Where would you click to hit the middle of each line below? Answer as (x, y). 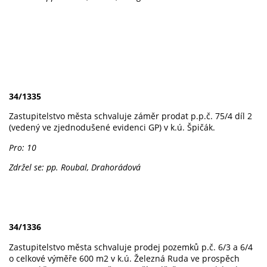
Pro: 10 (23, 147)
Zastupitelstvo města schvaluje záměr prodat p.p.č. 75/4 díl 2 (131, 116)
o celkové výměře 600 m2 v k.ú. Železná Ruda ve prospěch (124, 258)
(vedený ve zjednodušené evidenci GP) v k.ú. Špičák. (113, 128)
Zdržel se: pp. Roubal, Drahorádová (75, 167)
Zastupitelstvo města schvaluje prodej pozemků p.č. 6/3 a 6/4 (131, 247)
